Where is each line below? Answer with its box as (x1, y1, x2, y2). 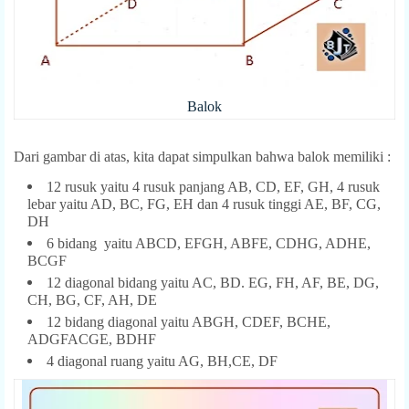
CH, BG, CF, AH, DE (27, 291, 157, 308)
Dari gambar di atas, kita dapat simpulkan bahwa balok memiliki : (14, 148, 391, 164)
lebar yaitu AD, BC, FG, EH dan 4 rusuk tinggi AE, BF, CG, (27, 195, 381, 212)
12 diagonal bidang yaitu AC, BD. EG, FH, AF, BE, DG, (47, 274, 379, 290)
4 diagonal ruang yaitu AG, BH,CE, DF (47, 352, 278, 369)
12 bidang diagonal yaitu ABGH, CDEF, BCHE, (47, 313, 330, 330)
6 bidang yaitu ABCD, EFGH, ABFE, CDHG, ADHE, (47, 235, 371, 251)
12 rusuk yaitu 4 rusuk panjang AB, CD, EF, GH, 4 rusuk (47, 178, 380, 194)
